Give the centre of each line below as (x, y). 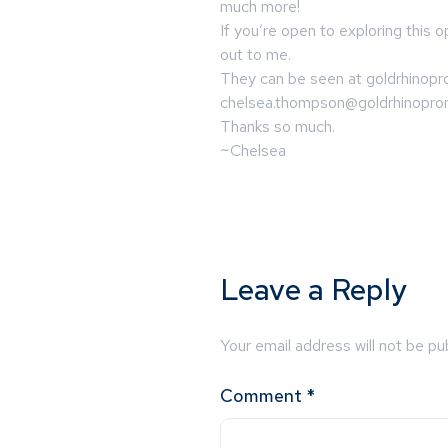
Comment (263, 396)
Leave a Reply (313, 288)
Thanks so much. (277, 126)
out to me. (255, 54)
